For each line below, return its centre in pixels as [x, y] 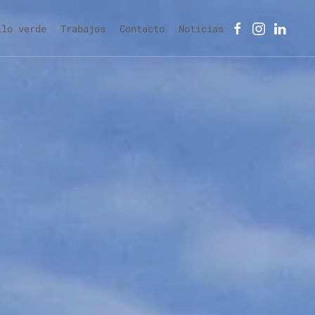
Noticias [201, 28]
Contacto [142, 28]
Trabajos [83, 28]
